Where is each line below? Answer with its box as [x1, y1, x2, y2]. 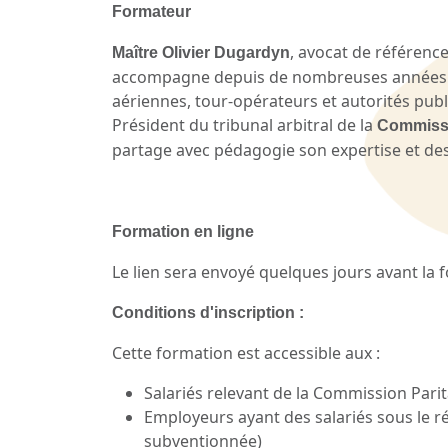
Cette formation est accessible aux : [112, 342, 380, 365]
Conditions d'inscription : [112, 304, 304, 322]
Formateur [112, 3, 191, 21]
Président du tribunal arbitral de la [112, 114, 377, 137]
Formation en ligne [112, 223, 254, 241]
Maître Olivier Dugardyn [112, 44, 290, 62]
